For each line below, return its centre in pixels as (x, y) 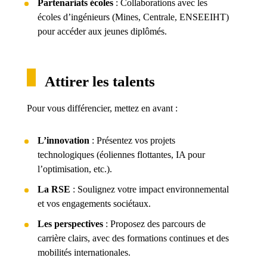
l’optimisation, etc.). (74, 169)
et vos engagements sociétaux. (94, 204)
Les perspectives (70, 224)
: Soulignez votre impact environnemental (149, 189)
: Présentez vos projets (132, 140)
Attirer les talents (100, 81)
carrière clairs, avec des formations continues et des (133, 238)
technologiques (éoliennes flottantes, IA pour (121, 155)
